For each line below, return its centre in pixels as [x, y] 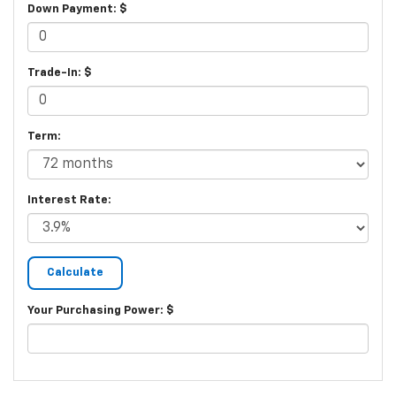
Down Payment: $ [77, 10]
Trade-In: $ [60, 73]
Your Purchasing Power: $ [101, 311]
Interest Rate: [69, 201]
